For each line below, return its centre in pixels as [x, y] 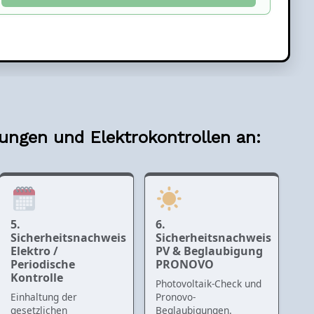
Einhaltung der [43, 296]
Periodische [42, 264]
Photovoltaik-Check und [208, 283]
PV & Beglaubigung [209, 251]
